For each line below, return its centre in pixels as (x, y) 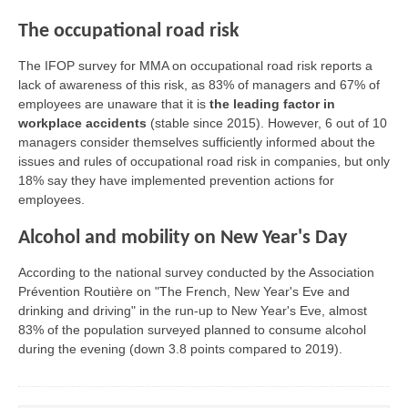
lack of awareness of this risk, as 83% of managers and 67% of (199, 85)
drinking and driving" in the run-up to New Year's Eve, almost (193, 311)
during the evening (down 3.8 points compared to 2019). (180, 349)
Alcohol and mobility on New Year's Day (183, 239)
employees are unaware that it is (112, 104)
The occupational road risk (129, 32)
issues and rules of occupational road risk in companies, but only (204, 162)
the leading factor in (270, 104)
